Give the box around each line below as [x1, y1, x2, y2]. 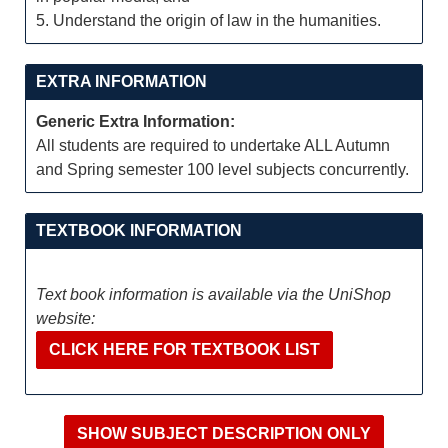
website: [36, 310, 95, 327]
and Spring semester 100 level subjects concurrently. [36, 161, 409, 178]
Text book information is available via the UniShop [36, 286, 391, 303]
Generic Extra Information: [36, 113, 235, 130]
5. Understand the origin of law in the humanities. [36, 12, 381, 29]
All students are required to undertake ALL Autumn [36, 137, 390, 154]
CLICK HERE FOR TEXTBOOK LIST [49, 341, 320, 358]
